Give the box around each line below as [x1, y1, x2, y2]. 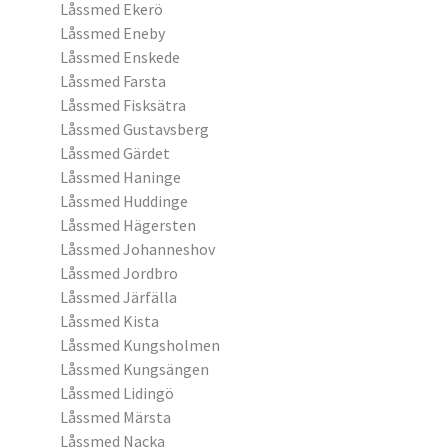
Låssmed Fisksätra [60, 95, 186, 115]
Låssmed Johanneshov [60, 239, 215, 259]
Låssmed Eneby [60, 23, 165, 43]
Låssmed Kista [60, 311, 159, 331]
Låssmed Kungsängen [60, 359, 209, 379]
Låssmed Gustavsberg [60, 119, 209, 139]
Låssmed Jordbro [60, 263, 178, 283]
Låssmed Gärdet [60, 143, 170, 163]
